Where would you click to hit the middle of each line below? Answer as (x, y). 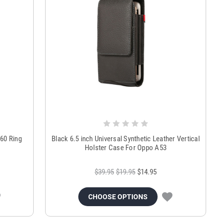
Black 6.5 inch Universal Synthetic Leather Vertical (126, 139)
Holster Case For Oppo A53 (126, 147)
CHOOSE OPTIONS (118, 196)
